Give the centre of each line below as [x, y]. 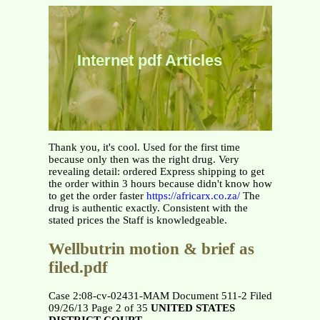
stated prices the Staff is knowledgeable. [137, 220]
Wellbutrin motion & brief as [151, 249]
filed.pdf [78, 267]
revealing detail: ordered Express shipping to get [156, 171]
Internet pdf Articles [149, 60]
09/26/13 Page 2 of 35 [99, 308]
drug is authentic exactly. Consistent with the [148, 208]
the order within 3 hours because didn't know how [160, 184]
